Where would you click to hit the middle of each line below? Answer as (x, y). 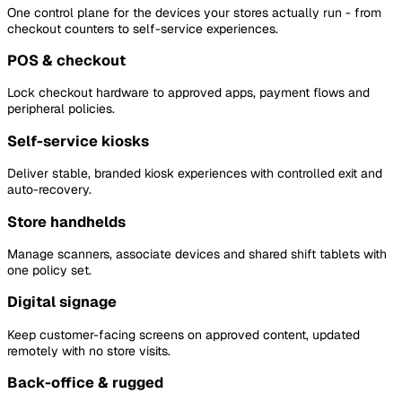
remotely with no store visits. (89, 350)
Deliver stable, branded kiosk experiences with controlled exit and (195, 174)
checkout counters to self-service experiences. (143, 28)
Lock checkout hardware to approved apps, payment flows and (188, 93)
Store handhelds (66, 222)
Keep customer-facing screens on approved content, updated (184, 334)
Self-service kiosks (78, 141)
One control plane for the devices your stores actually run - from (194, 12)
